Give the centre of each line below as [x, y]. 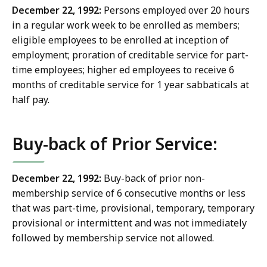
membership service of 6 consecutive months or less [129, 193]
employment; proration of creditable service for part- [130, 55]
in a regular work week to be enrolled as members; [126, 25]
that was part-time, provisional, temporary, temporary [133, 208]
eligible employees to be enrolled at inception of [120, 40]
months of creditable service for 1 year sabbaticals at [131, 85]
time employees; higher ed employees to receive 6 [123, 70]
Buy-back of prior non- [153, 178]
